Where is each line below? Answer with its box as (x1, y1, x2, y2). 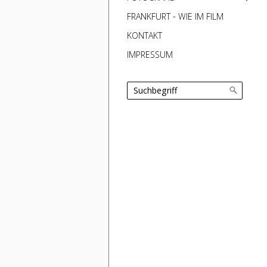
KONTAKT (127, 30, 162, 41)
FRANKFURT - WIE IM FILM (127, 11, 223, 22)
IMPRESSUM (127, 49, 173, 60)
